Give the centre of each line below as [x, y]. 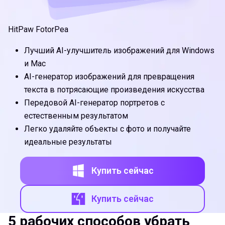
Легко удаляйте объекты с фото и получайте [107, 129]
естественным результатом [76, 116]
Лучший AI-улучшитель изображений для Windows [119, 50]
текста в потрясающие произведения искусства [114, 89]
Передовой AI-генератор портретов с [94, 102]
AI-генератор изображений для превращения [109, 76]
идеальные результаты [68, 142]
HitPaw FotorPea [38, 29]
